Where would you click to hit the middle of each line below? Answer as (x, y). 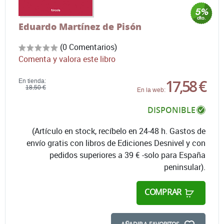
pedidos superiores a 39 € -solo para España (127, 155)
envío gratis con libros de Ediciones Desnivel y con (116, 143)
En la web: (151, 90)
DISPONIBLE (171, 110)
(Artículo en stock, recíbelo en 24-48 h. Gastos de (119, 131)
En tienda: (32, 81)
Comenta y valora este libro (67, 59)
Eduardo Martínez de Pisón (80, 26)
